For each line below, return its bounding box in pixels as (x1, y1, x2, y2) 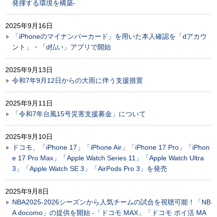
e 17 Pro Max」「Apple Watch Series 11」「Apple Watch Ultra (12, 154, 204, 162)
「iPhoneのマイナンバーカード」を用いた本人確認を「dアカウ (12, 32, 207, 40)
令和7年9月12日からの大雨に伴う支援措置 (12, 76, 143, 84)
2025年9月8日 (5, 187, 49, 195)
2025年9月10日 (5, 132, 53, 140)
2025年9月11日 (5, 99, 53, 107)
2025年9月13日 (5, 65, 53, 74)
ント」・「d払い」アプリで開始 (12, 43, 111, 51)
